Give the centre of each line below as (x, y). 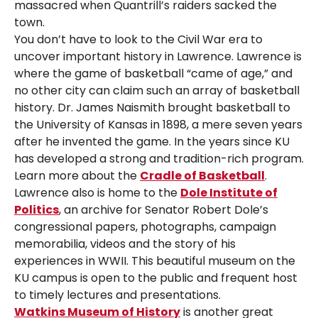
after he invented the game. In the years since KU (152, 142)
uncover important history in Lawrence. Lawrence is (158, 57)
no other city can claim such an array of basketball (157, 91)
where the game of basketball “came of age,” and (153, 74)
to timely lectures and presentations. (117, 295)
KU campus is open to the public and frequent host (156, 278)
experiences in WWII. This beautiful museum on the (155, 261)
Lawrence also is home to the (97, 193)
